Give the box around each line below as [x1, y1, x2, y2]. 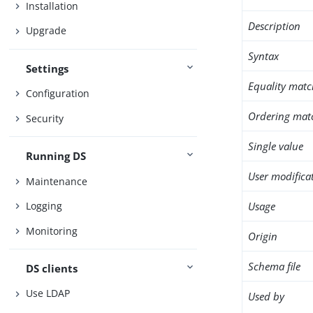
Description [248, 19, 301, 33]
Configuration [26, 87, 90, 101]
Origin [248, 229, 278, 243]
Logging [26, 199, 63, 213]
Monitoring [26, 224, 78, 238]
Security [26, 111, 64, 125]
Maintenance [26, 174, 88, 188]
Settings [26, 61, 69, 75]
